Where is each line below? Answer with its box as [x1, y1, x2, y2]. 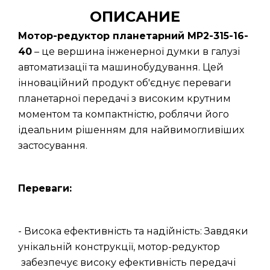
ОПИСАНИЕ [90, 8, 180, 25]
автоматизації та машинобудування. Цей [18, 61, 224, 73]
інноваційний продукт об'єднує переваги [18, 77, 231, 89]
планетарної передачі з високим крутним [18, 93, 231, 104]
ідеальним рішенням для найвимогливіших [18, 124, 244, 136]
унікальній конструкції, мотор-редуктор [18, 241, 220, 253]
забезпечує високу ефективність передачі [21, 257, 236, 268]
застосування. [18, 140, 87, 151]
